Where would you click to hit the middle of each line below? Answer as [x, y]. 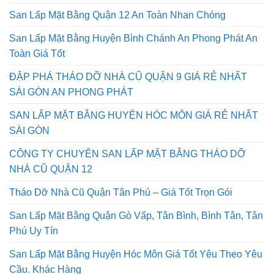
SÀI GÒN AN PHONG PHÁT [71, 136]
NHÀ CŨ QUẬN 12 [51, 213]
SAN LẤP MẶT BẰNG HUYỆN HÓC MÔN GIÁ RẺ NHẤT [134, 159]
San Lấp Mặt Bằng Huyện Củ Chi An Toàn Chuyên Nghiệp [136, 20]
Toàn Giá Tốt [37, 97]
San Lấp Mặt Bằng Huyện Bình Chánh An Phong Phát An [133, 82]
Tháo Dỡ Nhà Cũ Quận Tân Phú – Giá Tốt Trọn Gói [121, 236]
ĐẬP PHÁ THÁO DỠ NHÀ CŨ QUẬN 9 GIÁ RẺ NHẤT [128, 120]
